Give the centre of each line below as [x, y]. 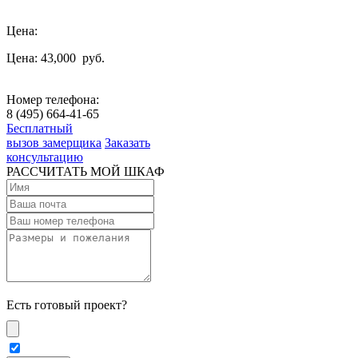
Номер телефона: [53, 99]
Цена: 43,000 [43, 58]
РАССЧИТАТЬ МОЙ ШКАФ [86, 171]
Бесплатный [40, 128]
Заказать [127, 142]
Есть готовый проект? [67, 304]
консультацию [45, 157]
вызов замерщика [54, 142]
